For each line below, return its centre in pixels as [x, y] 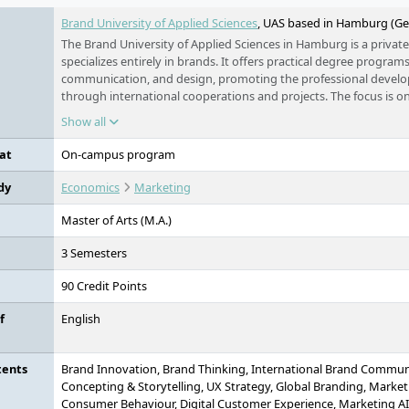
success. [83, 131]
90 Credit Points [104, 286]
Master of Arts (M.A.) [116, 220]
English [81, 319]
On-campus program [118, 154]
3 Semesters [94, 253]
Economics [90, 187]
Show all [85, 121]
